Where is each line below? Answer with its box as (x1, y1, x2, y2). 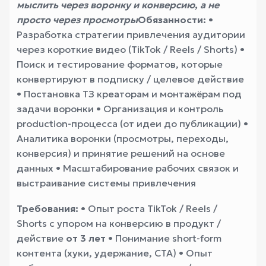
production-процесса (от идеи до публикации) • (17, 118, 248, 129)
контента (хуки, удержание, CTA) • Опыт (17, 247, 213, 259)
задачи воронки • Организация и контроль (17, 103, 223, 115)
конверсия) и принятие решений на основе (17, 147, 225, 159)
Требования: (17, 202, 78, 214)
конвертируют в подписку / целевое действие (17, 73, 244, 85)
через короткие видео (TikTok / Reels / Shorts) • (17, 43, 245, 55)
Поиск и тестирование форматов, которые (17, 58, 223, 70)
